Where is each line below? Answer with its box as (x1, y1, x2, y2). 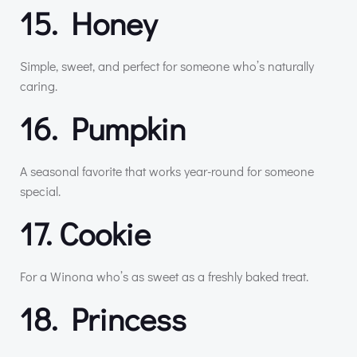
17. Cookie (20, 211, 151, 254)
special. (20, 182, 61, 199)
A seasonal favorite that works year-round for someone (20, 162, 314, 179)
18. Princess (20, 296, 186, 339)
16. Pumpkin (20, 106, 186, 149)
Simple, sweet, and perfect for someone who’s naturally (20, 57, 314, 74)
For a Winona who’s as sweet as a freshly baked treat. (20, 267, 308, 284)
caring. (20, 76, 57, 94)
